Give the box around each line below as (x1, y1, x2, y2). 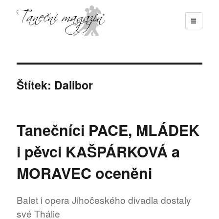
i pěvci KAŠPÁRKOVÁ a (17, 140, 180, 162)
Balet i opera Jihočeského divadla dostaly (17, 193, 192, 207)
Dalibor (54, 76, 93, 93)
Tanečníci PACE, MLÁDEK (17, 119, 200, 140)
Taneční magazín (17, 42, 107, 59)
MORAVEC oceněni (17, 162, 153, 183)
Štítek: (17, 76, 55, 93)
